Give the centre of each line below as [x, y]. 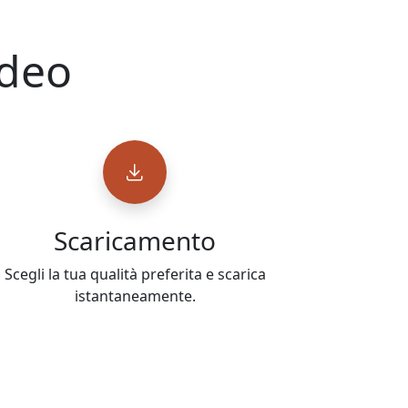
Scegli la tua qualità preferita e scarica [135, 275]
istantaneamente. [135, 296]
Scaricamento [135, 241]
